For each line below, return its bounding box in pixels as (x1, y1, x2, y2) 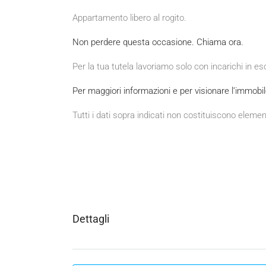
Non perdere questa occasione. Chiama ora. (72, 37, 243, 48)
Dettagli (72, 213, 109, 226)
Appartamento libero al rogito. (72, 12, 186, 24)
